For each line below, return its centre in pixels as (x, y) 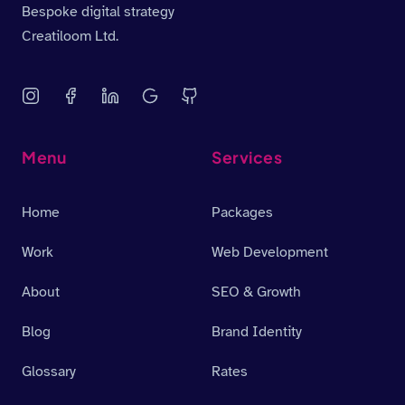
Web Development (270, 252)
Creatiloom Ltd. (70, 36)
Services (247, 157)
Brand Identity (257, 331)
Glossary (49, 371)
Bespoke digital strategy (98, 12)
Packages (242, 212)
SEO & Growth (256, 292)
